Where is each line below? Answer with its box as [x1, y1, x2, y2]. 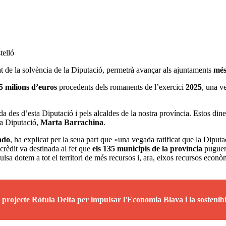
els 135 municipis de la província [92, 144, 202, 153]
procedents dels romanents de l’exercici [57, 82, 186, 91]
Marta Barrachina [40, 118, 103, 127]
